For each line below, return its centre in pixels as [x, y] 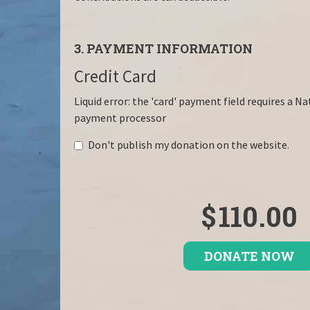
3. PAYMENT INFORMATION [163, 49]
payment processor [120, 118]
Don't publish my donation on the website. [188, 145]
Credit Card [115, 76]
